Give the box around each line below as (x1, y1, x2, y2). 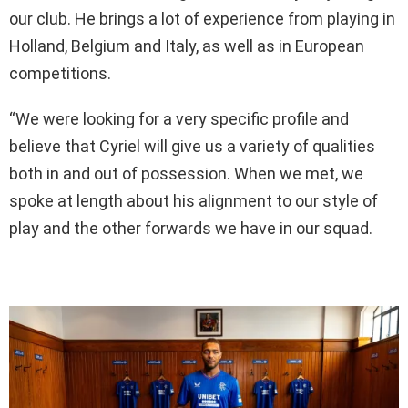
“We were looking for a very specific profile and (9, 109, 349, 129)
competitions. (9, 64, 111, 84)
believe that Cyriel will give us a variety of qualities (9, 137, 375, 157)
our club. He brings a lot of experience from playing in (9, 9, 395, 29)
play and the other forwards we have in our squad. (9, 219, 372, 239)
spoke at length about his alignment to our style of (9, 191, 378, 211)
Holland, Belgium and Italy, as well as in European (9, 36, 364, 56)
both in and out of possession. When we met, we (9, 164, 363, 184)
